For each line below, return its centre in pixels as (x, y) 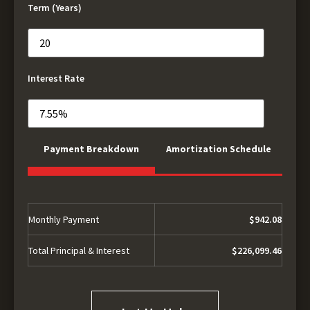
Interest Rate (56, 79)
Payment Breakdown (91, 149)
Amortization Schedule (219, 149)
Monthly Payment (64, 220)
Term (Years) (55, 8)
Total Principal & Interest (79, 251)
